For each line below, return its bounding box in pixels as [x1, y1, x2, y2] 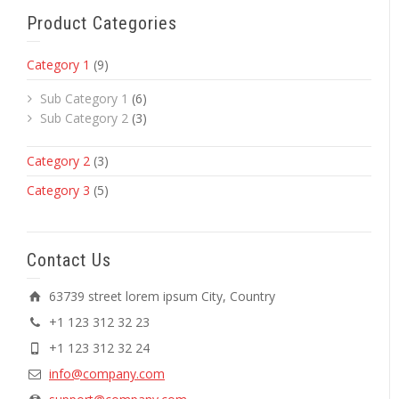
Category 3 [27, 182, 90, 199]
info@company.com [49, 365, 165, 383]
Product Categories [27, 12, 177, 35]
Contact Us [27, 249, 111, 272]
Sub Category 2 [40, 110, 128, 127]
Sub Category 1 [40, 90, 128, 108]
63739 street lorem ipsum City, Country [49, 288, 275, 305]
